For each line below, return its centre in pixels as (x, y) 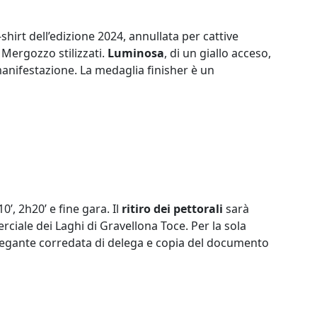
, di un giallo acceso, (218, 53)
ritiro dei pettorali (171, 209)
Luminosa (136, 53)
